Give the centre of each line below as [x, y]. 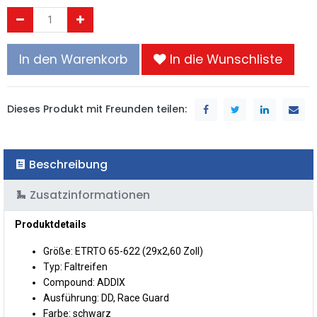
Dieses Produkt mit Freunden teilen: [97, 109]
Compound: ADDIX [84, 282]
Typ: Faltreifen [75, 266]
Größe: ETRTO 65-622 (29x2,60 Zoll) [123, 251]
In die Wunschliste [226, 59]
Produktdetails [51, 224]
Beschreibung [68, 164]
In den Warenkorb [73, 59]
